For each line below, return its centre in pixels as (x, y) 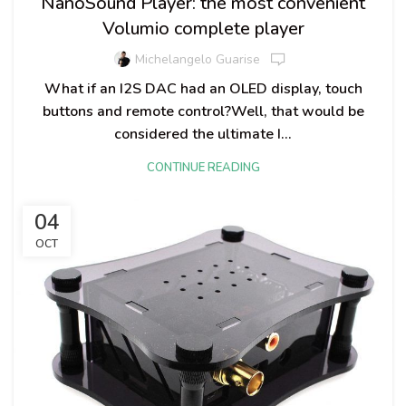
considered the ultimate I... (203, 134)
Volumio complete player (203, 28)
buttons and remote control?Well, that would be (203, 111)
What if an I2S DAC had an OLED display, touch (203, 88)
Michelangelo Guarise (198, 60)
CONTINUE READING (203, 167)
